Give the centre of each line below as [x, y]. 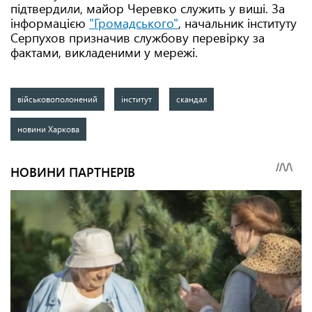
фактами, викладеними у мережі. [104, 52]
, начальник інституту [237, 23]
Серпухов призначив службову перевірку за [138, 38]
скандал [191, 99]
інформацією [50, 23]
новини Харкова [48, 129]
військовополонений [57, 99]
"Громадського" [134, 23]
